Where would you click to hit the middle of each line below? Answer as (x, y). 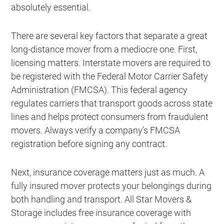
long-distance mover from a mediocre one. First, (104, 49)
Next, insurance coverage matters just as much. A (108, 172)
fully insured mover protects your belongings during (111, 185)
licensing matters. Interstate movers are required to (111, 62)
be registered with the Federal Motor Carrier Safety (110, 76)
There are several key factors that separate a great (109, 35)
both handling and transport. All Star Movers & (101, 199)
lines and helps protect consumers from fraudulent (110, 116)
